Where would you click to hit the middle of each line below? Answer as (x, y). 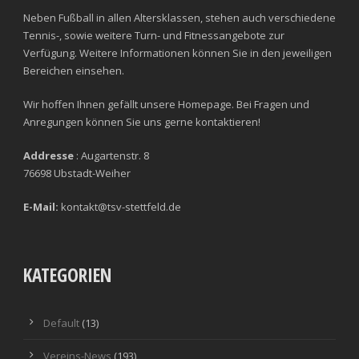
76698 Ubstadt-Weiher (77, 173)
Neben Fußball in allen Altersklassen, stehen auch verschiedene (179, 17)
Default (61, 323)
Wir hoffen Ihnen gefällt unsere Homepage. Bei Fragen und (166, 104)
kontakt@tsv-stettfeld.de (120, 206)
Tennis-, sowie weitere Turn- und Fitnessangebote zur (154, 35)
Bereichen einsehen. (74, 70)
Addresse (48, 155)
